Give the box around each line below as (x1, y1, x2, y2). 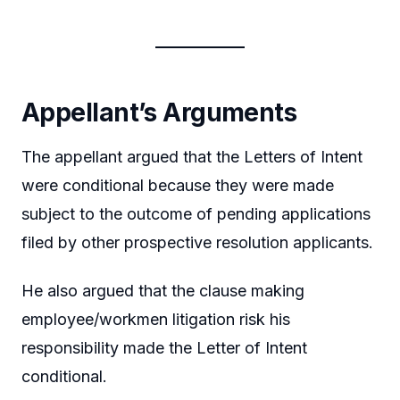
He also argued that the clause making (21, 280, 304, 300)
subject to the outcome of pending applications (21, 204, 371, 224)
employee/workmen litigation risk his (21, 309, 290, 329)
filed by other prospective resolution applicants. (21, 233, 373, 253)
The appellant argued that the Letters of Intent (21, 147, 362, 167)
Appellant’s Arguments (21, 97, 297, 129)
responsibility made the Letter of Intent (21, 337, 307, 357)
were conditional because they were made (21, 176, 334, 196)
